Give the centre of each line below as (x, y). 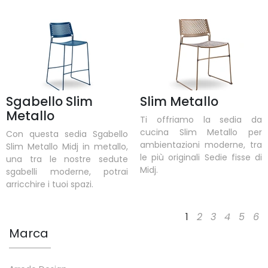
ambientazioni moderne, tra (201, 145)
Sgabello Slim (49, 102)
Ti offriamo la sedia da (201, 120)
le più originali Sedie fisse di (201, 158)
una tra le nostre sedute (67, 159)
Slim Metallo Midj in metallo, (67, 147)
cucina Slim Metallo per (201, 133)
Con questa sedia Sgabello (67, 134)
